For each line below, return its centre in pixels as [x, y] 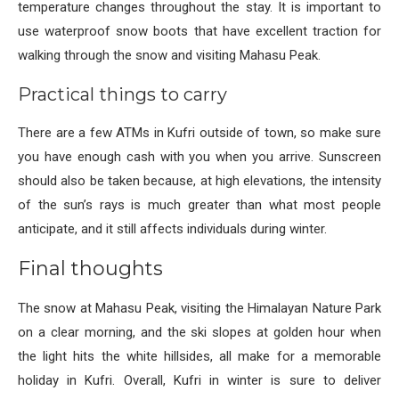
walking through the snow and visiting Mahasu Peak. [169, 56]
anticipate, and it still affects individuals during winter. [172, 229]
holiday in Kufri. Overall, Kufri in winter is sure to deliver [199, 381]
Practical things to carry [122, 95]
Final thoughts [90, 269]
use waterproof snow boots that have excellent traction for [199, 32]
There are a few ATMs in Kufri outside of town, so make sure [199, 133]
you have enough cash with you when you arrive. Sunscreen [199, 157]
